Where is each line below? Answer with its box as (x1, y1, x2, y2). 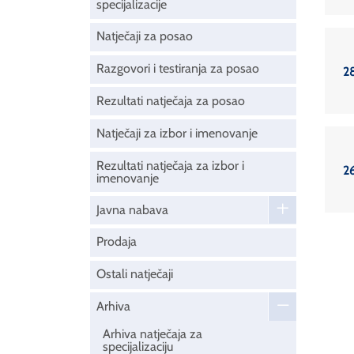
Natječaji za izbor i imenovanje (96, 125, 258, 141)
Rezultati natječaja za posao (96, 92, 245, 108)
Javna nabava (96, 201, 168, 217)
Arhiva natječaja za (103, 326, 202, 342)
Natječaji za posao (96, 28, 193, 44)
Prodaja (96, 234, 137, 250)
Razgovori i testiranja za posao (96, 61, 259, 77)
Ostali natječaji (96, 266, 173, 282)
